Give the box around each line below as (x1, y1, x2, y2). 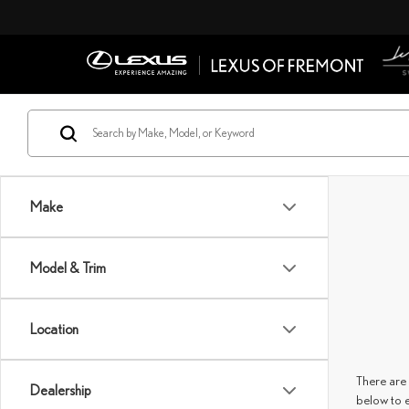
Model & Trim (30, 259, 106, 276)
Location (30, 320, 79, 337)
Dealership (30, 382, 90, 398)
